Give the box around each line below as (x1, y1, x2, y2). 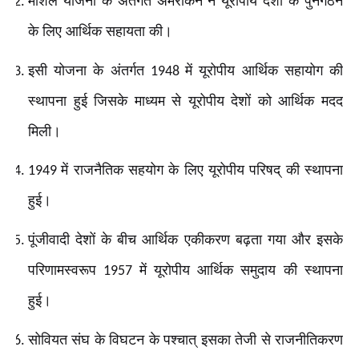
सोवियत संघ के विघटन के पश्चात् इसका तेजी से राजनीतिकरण (28, 331, 343, 348)
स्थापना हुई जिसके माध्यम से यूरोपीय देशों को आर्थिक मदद (28, 92, 343, 109)
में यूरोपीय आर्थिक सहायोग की (185, 62, 344, 79)
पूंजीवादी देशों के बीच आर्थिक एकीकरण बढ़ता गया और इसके (28, 232, 343, 248)
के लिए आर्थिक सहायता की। (28, 23, 172, 40)
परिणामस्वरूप (28, 262, 104, 279)
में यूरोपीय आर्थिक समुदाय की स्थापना (139, 262, 344, 279)
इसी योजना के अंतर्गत (28, 62, 151, 79)
